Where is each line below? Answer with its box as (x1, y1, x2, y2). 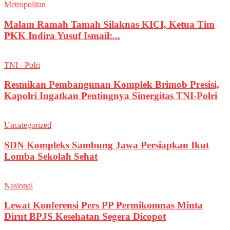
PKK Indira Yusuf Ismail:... (4, 30, 120, 41)
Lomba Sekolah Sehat (4, 150, 98, 162)
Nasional (4, 181, 33, 190)
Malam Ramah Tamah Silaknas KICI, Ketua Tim (4, 18, 215, 30)
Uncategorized (4, 121, 51, 130)
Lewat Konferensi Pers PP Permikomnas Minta (4, 200, 203, 211)
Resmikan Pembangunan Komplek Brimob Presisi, (4, 79, 219, 90)
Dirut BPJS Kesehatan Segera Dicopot (4, 211, 166, 222)
